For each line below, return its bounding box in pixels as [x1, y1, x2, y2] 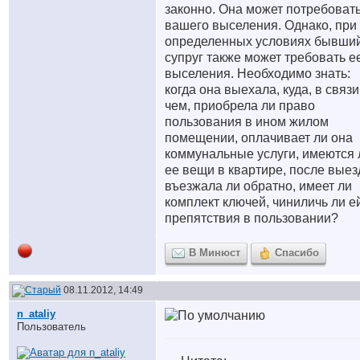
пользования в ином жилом [165, 115, 329, 129]
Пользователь [17, 321, 86, 333]
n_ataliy [17, 308, 55, 320]
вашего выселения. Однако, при [165, 18, 357, 32]
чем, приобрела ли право [165, 99, 315, 112]
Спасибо [275, 247, 319, 259]
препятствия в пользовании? [165, 211, 338, 225]
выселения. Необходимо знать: [165, 67, 350, 80]
